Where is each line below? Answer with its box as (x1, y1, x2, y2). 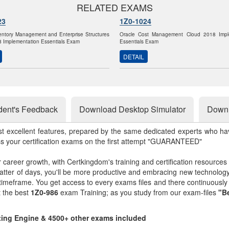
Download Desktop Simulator (79, 103, 186, 115)
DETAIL (123, 52, 144, 61)
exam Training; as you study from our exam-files (58, 187, 218, 197)
